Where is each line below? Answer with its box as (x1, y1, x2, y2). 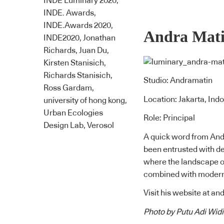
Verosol (87, 121, 114, 129)
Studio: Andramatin (143, 76, 212, 85)
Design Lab (43, 121, 83, 129)
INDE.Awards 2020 (43, 21, 111, 29)
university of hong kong (43, 96, 125, 104)
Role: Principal (143, 114, 195, 122)
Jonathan (83, 34, 115, 42)
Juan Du (79, 46, 107, 54)
